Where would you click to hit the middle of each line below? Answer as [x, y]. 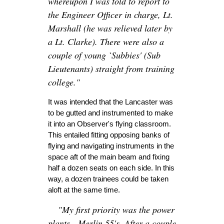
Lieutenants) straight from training [111, 69]
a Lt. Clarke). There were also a [106, 42]
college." [64, 82]
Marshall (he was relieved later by [110, 28]
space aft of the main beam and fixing [109, 157]
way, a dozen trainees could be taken [108, 179]
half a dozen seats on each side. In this [111, 168]
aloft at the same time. [84, 190]
